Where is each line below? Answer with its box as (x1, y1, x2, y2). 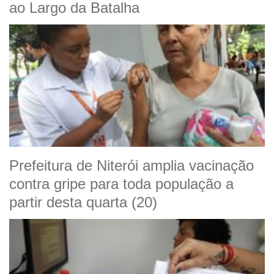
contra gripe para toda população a (9, 176, 234, 193)
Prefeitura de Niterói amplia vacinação (9, 157, 254, 174)
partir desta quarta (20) (9, 194, 157, 211)
